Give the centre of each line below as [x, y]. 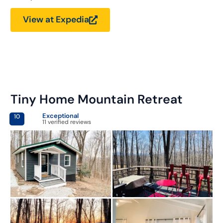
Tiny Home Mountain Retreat [96, 99]
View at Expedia [56, 20]
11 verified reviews [66, 122]
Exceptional [60, 115]
